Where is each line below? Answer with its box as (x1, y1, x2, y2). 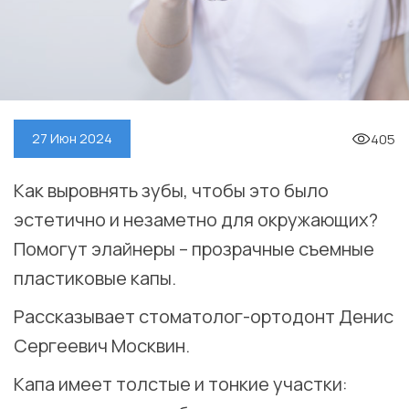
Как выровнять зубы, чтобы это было (14, 178, 329, 204)
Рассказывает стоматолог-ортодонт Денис (14, 304, 393, 330)
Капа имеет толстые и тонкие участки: (14, 372, 348, 397)
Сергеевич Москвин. (14, 333, 190, 359)
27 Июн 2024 (32, 130, 112, 148)
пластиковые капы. (14, 266, 176, 291)
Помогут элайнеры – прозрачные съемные (14, 236, 374, 262)
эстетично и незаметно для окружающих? (14, 207, 378, 233)
